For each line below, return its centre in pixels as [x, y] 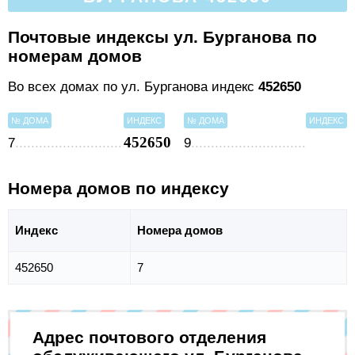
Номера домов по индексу [118, 189]
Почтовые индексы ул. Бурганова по [162, 36]
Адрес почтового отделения [149, 338]
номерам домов [75, 55]
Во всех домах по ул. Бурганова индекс [133, 87]
